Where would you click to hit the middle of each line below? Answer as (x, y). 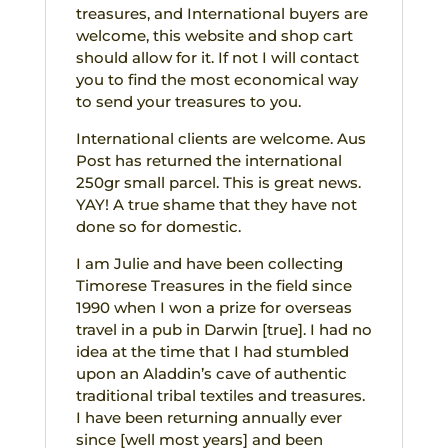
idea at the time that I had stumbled (212, 351)
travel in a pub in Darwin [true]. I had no (223, 329)
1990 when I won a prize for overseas (213, 307)
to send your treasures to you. (188, 101)
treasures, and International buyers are (221, 13)
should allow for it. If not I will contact (217, 57)
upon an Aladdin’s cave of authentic (211, 373)
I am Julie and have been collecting (209, 263)
